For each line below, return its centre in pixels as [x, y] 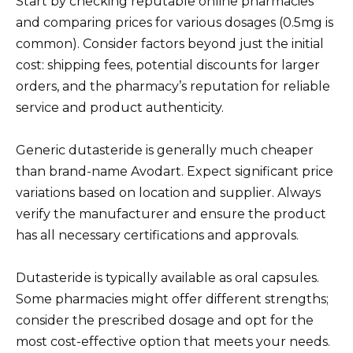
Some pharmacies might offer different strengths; [172, 299]
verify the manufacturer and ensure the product [171, 214]
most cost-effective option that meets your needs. [173, 342]
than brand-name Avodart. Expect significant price [175, 172]
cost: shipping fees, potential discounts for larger [168, 65]
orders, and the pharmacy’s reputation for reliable [173, 87]
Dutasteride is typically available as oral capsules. [167, 278]
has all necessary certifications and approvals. [157, 236]
